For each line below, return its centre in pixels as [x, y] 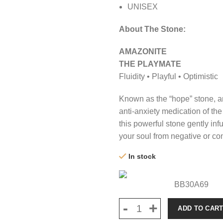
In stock [142, 156]
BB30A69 [191, 184]
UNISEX [143, 7]
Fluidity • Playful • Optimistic [168, 76]
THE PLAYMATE [150, 64]
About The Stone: [152, 29]
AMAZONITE [143, 52]
